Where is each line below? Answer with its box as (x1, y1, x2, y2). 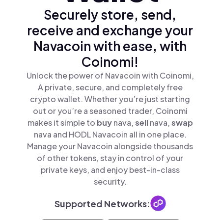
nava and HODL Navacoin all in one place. (33, 129, 187, 139)
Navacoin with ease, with (33, 38, 187, 54)
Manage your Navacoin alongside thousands (27, 141, 193, 151)
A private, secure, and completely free (37, 82, 183, 92)
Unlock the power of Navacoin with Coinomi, (26, 70, 194, 81)
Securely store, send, (44, 6, 176, 23)
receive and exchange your (27, 22, 193, 38)
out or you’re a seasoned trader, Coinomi (32, 106, 188, 116)
